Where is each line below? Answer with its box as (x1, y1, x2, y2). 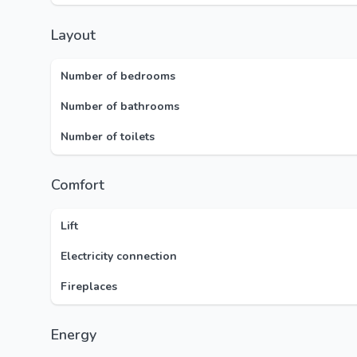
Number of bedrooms (61, 69, 175, 84)
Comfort (60, 175, 104, 194)
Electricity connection (61, 249, 177, 264)
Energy (59, 325, 96, 344)
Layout (58, 25, 96, 45)
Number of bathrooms (61, 99, 179, 114)
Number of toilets (61, 129, 155, 144)
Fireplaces (61, 279, 117, 294)
